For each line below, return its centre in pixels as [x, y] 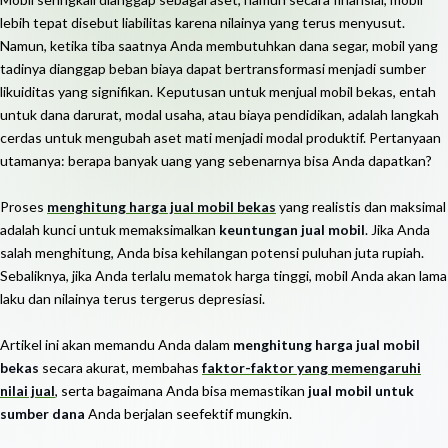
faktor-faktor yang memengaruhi [311, 367]
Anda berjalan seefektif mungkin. [188, 413]
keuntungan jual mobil [292, 229]
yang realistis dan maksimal [361, 206]
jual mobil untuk [361, 390]
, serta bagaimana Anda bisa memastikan [181, 390]
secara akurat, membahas [120, 367]
